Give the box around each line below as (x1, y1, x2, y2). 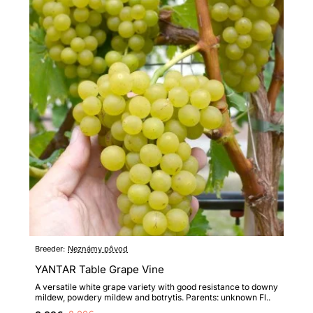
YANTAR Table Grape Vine (35, 262, 164, 276)
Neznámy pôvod (68, 243, 128, 254)
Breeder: (35, 243, 65, 254)
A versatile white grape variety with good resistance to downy (35, 281, 278, 292)
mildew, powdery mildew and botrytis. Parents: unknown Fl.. (35, 291, 270, 303)
